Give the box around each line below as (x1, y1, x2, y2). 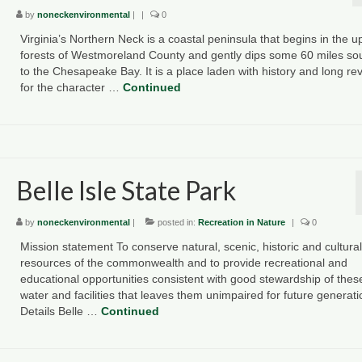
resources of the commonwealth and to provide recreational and (19, 256, 347, 270)
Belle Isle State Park (15, 174, 236, 206)
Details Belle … (19, 305, 101, 318)
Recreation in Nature (197, 217, 285, 228)
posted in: (154, 217, 198, 228)
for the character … (19, 80, 123, 94)
